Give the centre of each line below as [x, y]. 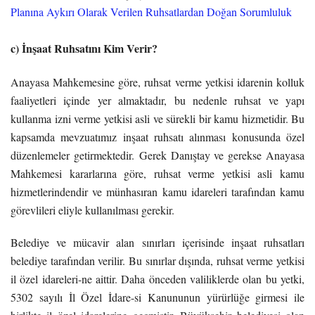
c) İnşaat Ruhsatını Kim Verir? [84, 48]
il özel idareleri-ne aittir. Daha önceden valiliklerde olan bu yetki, [157, 278]
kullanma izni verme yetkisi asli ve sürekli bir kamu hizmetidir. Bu [157, 118]
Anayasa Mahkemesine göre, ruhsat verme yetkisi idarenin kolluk [157, 82]
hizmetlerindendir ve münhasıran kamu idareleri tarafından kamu [157, 191]
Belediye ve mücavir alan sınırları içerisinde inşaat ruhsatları [157, 242]
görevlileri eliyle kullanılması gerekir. [92, 210]
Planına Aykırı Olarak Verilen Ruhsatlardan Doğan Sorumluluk [151, 11]
